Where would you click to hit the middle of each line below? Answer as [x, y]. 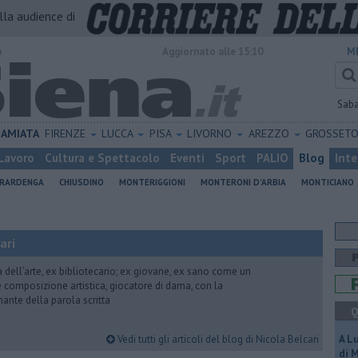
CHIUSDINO [82, 182]
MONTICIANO [328, 182]
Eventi [187, 158]
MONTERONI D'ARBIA [243, 182]
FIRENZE [66, 133]
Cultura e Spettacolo [102, 158]
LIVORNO [211, 133]
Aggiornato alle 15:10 [213, 52]
